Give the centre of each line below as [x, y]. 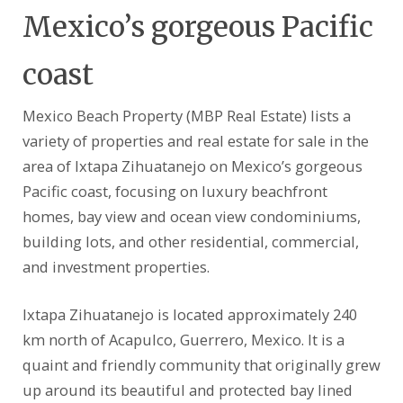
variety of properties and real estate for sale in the [195, 141]
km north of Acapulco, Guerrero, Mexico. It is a [183, 340]
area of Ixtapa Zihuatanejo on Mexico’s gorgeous [192, 166]
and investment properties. [116, 267]
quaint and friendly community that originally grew [201, 365]
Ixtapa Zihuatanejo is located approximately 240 [189, 315]
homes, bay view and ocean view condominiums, [191, 217]
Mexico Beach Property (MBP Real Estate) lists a [186, 116]
